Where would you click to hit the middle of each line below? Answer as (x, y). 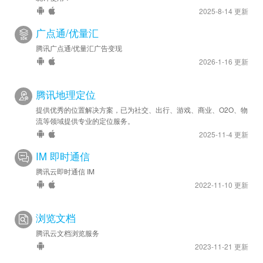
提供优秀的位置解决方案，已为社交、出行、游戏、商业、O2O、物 (142, 109)
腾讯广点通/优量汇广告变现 (79, 48)
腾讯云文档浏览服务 (68, 232)
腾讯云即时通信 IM (65, 171)
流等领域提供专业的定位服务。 (85, 120)
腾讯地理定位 (66, 94)
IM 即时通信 (63, 156)
